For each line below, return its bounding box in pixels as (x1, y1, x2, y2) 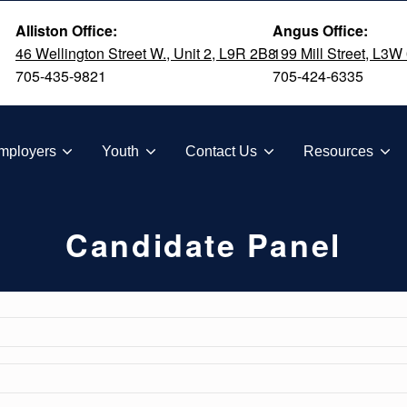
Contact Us (185, 143, 258, 159)
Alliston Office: (15, 20, 117, 41)
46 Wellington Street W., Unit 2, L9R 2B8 (15, 43, 276, 64)
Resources (303, 143, 373, 159)
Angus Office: (273, 20, 368, 41)
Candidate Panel (65, 223, 342, 266)
